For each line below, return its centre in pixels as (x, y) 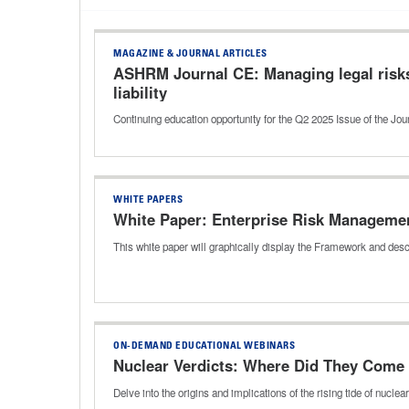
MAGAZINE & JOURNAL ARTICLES (190, 54)
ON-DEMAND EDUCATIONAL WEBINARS (204, 346)
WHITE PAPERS (148, 200)
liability (140, 92)
